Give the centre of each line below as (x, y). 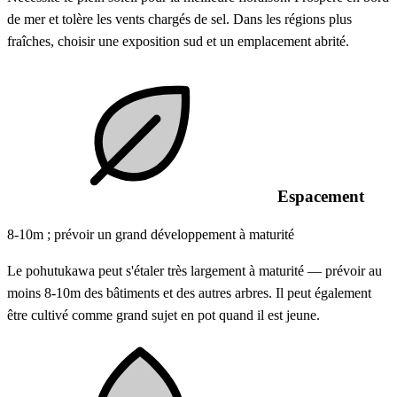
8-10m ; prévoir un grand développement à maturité (151, 234)
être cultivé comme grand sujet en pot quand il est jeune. (163, 315)
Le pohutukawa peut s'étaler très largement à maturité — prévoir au (195, 270)
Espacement (319, 197)
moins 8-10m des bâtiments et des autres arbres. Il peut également (189, 292)
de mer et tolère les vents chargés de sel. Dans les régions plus (179, 19)
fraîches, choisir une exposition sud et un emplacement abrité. (178, 42)
